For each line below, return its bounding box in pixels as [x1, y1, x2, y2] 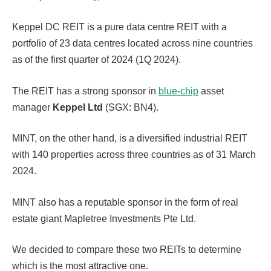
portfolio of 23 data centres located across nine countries [12, 38, 253, 49]
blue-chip [158, 85, 198, 96]
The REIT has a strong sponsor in [12, 85, 158, 96]
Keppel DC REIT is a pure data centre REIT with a [12, 22, 227, 33]
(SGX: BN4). [103, 102, 158, 113]
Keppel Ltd [53, 102, 103, 113]
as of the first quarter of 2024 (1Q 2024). [12, 54, 181, 65]
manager [12, 102, 53, 113]
